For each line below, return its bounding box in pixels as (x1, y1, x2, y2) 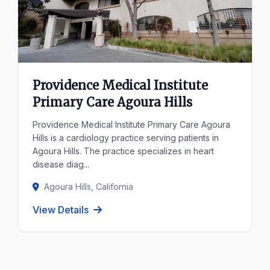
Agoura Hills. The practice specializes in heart (33, 146, 215, 156)
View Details (33, 204, 89, 216)
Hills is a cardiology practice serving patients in (33, 133, 219, 143)
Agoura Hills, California (44, 181, 134, 192)
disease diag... (33, 159, 90, 169)
